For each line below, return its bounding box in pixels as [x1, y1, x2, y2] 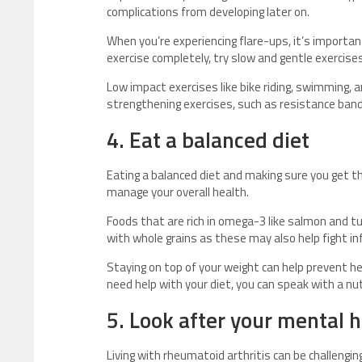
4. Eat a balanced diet [107, 123, 309, 157]
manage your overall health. [107, 183, 249, 202]
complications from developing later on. [107, 2, 309, 22]
